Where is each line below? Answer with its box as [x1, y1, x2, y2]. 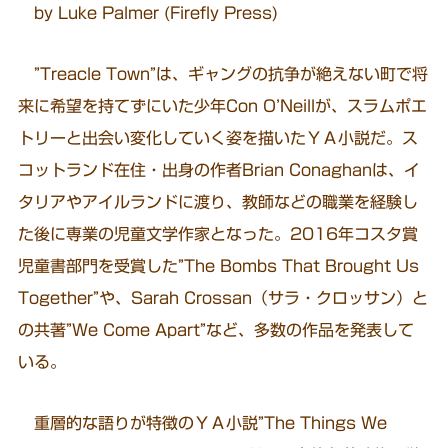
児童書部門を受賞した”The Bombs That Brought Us [18, 258, 420, 275]
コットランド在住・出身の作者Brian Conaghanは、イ [18, 162, 421, 179]
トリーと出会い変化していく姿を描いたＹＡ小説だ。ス [18, 130, 419, 147]
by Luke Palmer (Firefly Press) [18, 5, 279, 22]
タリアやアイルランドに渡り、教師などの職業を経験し [18, 194, 419, 211]
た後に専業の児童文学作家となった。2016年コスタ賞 [18, 226, 419, 243]
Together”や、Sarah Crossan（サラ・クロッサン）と [18, 290, 429, 307]
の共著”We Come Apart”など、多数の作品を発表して [18, 322, 415, 339]
